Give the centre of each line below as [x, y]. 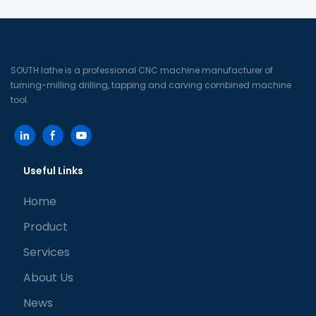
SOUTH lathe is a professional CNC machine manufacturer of [142, 71]
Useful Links [53, 171]
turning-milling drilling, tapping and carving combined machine [151, 85]
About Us [48, 277]
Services [46, 252]
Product [45, 226]
